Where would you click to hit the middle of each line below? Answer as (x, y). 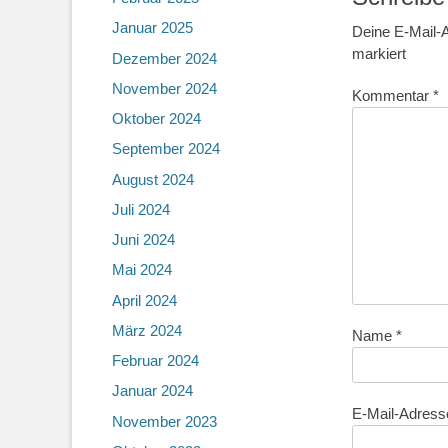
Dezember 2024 (164, 58)
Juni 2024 (143, 239)
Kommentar (392, 95)
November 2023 (164, 421)
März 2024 (147, 330)
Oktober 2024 (156, 118)
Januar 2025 (152, 28)
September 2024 (166, 149)
